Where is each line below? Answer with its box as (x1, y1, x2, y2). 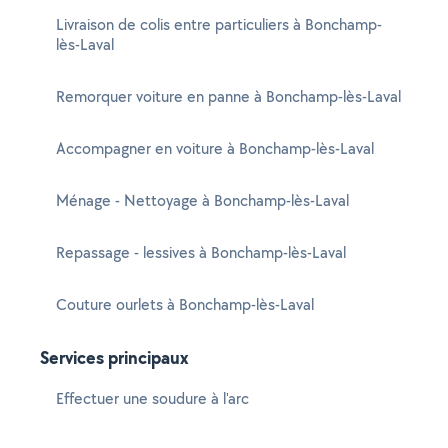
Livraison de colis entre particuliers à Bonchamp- (56, 14, 382, 35)
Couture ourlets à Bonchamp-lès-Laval (56, 294, 314, 315)
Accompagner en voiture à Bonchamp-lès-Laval (56, 138, 374, 159)
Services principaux (40, 345, 189, 370)
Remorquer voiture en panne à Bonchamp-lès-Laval (56, 86, 401, 107)
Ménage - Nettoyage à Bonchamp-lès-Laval (56, 190, 349, 211)
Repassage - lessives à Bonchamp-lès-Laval (56, 242, 346, 263)
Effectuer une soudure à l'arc (56, 388, 249, 409)
